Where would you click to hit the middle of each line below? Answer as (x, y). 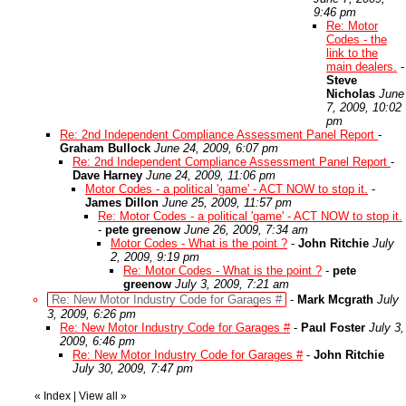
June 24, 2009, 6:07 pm (216, 148)
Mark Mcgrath (335, 300)
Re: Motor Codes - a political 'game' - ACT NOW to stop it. (250, 216)
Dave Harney (107, 175)
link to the (352, 53)
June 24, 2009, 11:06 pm (211, 175)
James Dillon (122, 203)
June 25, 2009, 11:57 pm (227, 203)
